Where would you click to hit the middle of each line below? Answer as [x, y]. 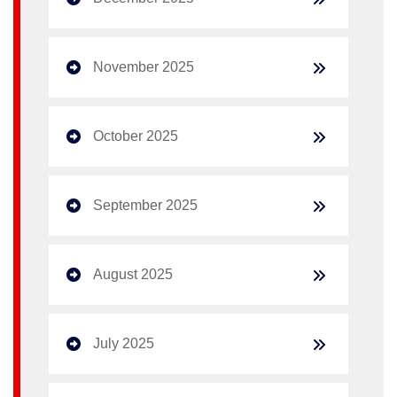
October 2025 [136, 136]
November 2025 [144, 66]
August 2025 [133, 274]
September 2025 [145, 205]
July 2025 [124, 343]
